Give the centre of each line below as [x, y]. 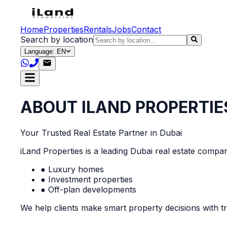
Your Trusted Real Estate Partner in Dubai [101, 133]
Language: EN [45, 52]
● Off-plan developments [88, 190]
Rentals [98, 29]
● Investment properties [87, 180]
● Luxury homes [72, 169]
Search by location [57, 40]
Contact [146, 29]
